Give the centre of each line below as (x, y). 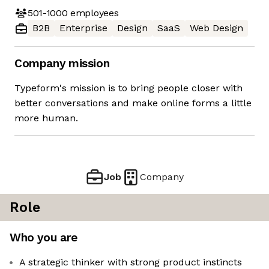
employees (93, 13)
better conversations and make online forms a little (133, 103)
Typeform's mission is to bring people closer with (128, 88)
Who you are (44, 238)
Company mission (62, 64)
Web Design (216, 28)
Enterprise (83, 28)
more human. (46, 118)
